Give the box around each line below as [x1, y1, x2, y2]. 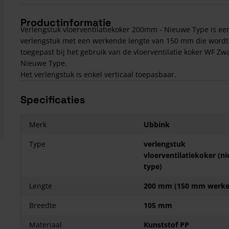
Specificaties [20, 93, 85, 106]
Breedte [29, 200, 56, 210]
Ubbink [144, 120, 170, 129]
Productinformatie [20, 16, 111, 29]
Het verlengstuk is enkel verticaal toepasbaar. [20, 70, 176, 79]
